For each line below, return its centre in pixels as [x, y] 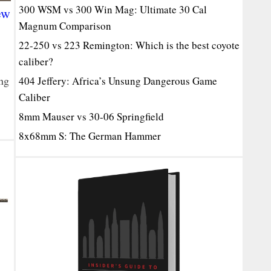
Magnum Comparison [65, 26]
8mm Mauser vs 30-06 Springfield [91, 116]
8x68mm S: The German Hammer [90, 136]
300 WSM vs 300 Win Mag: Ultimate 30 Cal [113, 9]
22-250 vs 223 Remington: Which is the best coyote [129, 45]
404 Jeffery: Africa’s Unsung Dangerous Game [118, 81]
